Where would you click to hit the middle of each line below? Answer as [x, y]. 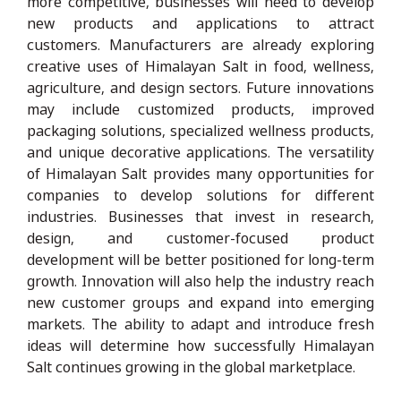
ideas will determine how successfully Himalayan [200, 345]
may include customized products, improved [200, 109]
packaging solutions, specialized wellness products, [200, 130]
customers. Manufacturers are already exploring [200, 44]
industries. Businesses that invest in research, [200, 216]
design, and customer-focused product [200, 238]
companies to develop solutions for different [200, 195]
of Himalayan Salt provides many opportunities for [200, 173]
